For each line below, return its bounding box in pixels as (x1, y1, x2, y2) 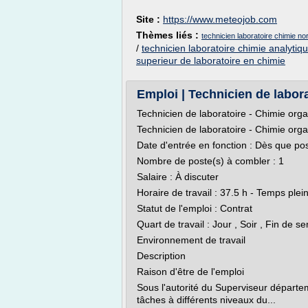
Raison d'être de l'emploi (137, 266, 244, 277)
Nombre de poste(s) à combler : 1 (137, 155, 284, 166)
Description (137, 250, 186, 261)
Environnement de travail (137, 234, 245, 245)
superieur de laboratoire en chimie (136, 55, 285, 66)
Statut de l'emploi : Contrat (137, 203, 252, 214)
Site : (136, 14, 163, 25)
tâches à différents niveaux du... (137, 294, 276, 305)
